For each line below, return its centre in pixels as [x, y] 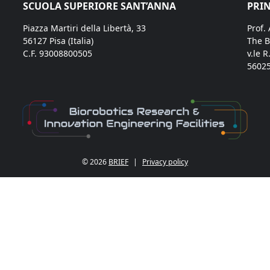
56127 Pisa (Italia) [58, 41]
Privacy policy [165, 162]
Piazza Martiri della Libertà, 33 [84, 28]
